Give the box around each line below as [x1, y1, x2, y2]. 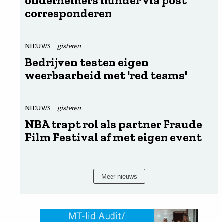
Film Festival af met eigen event [25, 129, 202, 144]
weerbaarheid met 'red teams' [25, 67, 187, 82]
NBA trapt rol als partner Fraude [25, 116, 202, 131]
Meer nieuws [101, 172, 137, 180]
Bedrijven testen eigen [25, 55, 149, 69]
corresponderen [25, 5, 112, 20]
